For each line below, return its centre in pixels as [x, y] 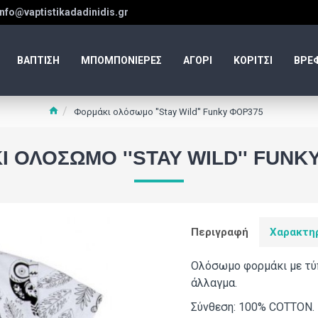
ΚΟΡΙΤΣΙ [253, 60]
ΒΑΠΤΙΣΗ [38, 60]
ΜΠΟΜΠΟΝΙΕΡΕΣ [121, 60]
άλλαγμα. [214, 283]
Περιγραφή [220, 232]
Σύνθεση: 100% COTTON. [253, 307]
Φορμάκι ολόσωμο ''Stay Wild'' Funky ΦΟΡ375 [168, 111]
